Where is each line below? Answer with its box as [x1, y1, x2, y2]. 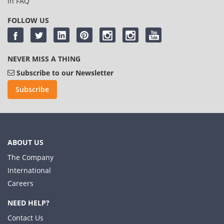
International [7, 165, 51, 175]
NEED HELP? [7, 197, 49, 207]
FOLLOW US [7, 15, 49, 25]
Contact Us [7, 212, 43, 222]
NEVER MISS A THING [7, 53, 80, 63]
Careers [7, 178, 33, 188]
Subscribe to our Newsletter [16, 67, 113, 77]
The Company [7, 152, 53, 162]
